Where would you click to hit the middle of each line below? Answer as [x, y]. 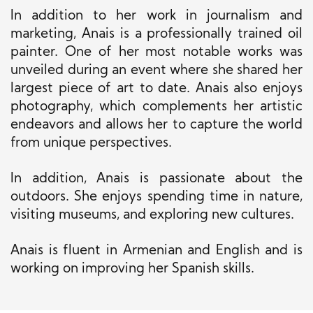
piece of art [96, 89]
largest [32, 89]
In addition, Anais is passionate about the [156, 180]
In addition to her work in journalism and [156, 17]
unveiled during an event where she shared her [156, 71]
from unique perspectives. [93, 144]
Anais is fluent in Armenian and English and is [156, 252]
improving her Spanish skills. [166, 270]
